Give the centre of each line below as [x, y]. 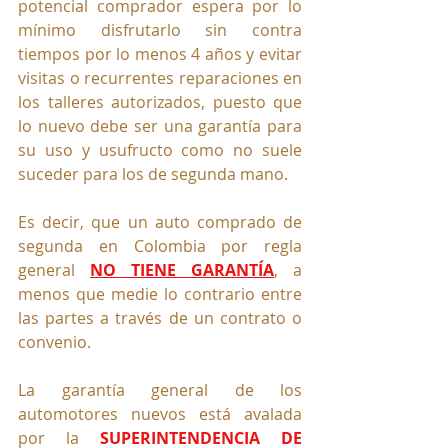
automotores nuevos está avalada [160, 413]
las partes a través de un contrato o [160, 317]
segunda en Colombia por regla [160, 245]
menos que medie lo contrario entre [160, 293]
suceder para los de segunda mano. [153, 173]
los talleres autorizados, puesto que [160, 101]
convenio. [54, 341]
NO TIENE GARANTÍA [182, 269]
